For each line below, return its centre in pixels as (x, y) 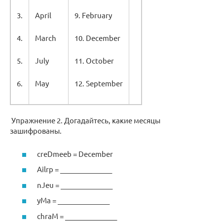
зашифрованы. (36, 131)
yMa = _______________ (73, 200)
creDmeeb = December (75, 153)
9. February (93, 15)
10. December (97, 38)
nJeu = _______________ (75, 184)
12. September (99, 83)
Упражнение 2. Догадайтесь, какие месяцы (85, 120)
